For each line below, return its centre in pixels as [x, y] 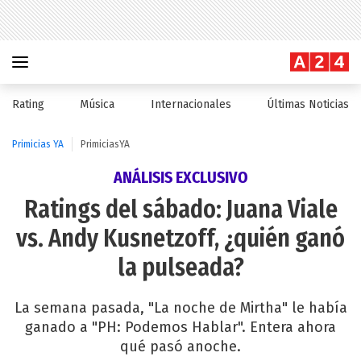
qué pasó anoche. [180, 346]
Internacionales [191, 104]
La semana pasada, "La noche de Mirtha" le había [180, 308]
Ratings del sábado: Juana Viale [180, 210]
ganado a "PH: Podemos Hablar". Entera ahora [180, 327]
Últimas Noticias [307, 104]
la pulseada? [180, 268]
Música [98, 104]
